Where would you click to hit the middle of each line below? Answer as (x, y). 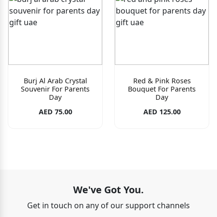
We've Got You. (108, 189)
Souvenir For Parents (55, 89)
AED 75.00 (55, 111)
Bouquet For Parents (162, 89)
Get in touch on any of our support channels (108, 205)
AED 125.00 (162, 111)
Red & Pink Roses (162, 80)
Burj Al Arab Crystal (55, 80)
